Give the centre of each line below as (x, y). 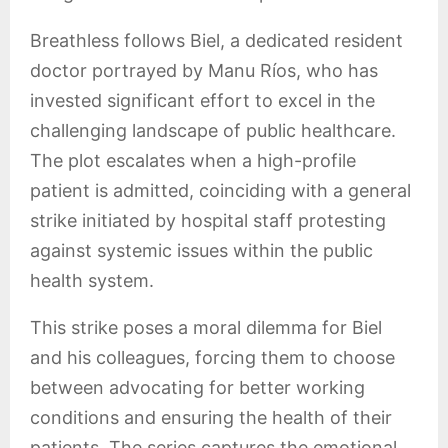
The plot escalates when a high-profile (193, 161)
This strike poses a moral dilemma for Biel (206, 328)
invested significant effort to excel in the (202, 101)
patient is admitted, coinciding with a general (220, 191)
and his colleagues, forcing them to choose (212, 358)
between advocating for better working (197, 388)
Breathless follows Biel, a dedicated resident (216, 41)
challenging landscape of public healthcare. (213, 131)
